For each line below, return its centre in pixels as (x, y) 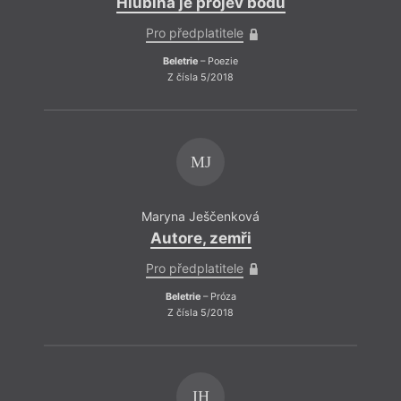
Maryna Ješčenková (200, 217)
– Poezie (218, 62)
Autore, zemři (200, 238)
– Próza (218, 296)
